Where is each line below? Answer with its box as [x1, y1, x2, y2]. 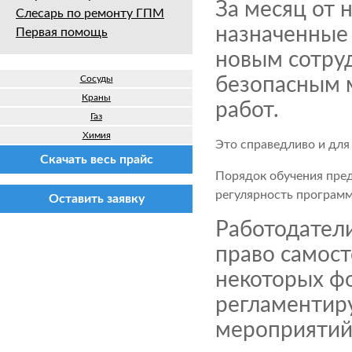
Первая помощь [16, 26, 108, 38]
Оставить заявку [48, 192, 145, 205]
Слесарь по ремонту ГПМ [16, 7, 164, 20]
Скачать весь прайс [39, 153, 153, 166]
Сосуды [79, 74, 113, 83]
